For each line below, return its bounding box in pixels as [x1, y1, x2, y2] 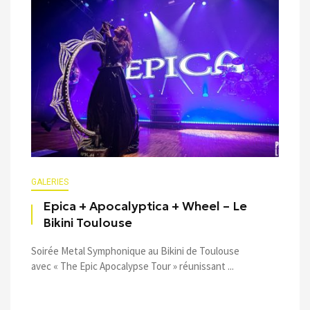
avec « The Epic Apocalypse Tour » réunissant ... [31, 259, 234, 273]
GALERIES [31, 176, 69, 187]
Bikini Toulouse [43, 215, 132, 230]
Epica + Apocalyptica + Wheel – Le [43, 198, 247, 214]
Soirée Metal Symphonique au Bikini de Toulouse [31, 244, 239, 257]
